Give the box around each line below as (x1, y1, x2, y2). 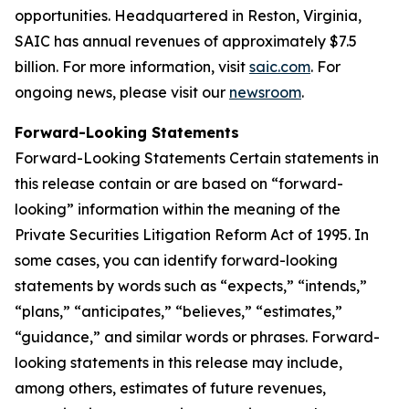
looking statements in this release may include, (15, 353, 342, 372)
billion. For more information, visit (15, 58, 249, 76)
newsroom (229, 83, 301, 101)
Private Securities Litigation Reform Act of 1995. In (15, 225, 369, 244)
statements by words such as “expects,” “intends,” (15, 277, 367, 295)
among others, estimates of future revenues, (15, 379, 326, 397)
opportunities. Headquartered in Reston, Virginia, (15, 6, 362, 25)
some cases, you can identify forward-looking (15, 251, 338, 269)
